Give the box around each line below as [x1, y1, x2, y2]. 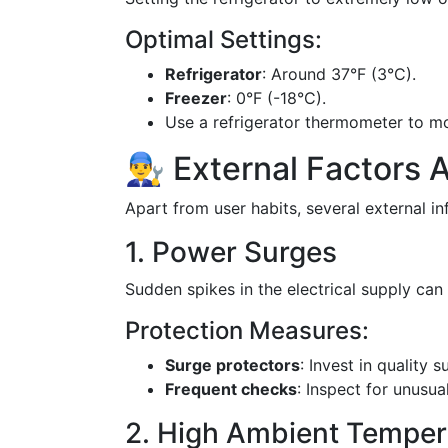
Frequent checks [165, 379, 297, 399]
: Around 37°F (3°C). [262, 64, 416, 84]
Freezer [165, 88, 227, 108]
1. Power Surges [125, 235, 337, 269]
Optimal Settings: [125, 25, 322, 54]
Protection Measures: [125, 316, 369, 345]
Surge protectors [165, 355, 300, 375]
